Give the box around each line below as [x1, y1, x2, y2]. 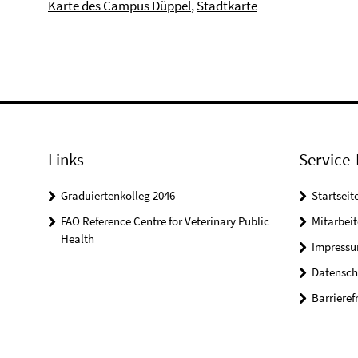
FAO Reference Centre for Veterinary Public [61, 213, 269, 229]
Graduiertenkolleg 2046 [61, 188, 175, 203]
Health [61, 231, 94, 246]
